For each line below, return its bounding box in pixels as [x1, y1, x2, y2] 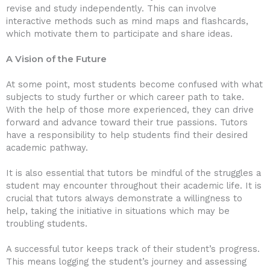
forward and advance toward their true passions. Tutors [6, 116, 248, 128]
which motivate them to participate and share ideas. [6, 28, 233, 39]
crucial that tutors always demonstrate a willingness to [6, 192, 242, 204]
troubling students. [6, 218, 87, 229]
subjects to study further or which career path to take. [6, 91, 244, 102]
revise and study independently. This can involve [6, 2, 216, 14]
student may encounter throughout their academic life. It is [6, 180, 262, 191]
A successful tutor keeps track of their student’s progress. [6, 243, 260, 254]
